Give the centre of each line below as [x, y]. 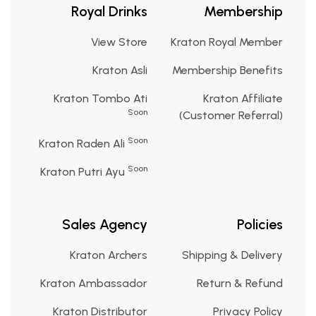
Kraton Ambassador [94, 283]
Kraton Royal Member [227, 42]
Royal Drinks [109, 11]
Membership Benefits [228, 70]
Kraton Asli [120, 70]
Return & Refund [240, 283]
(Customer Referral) [231, 115]
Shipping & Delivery [233, 255]
